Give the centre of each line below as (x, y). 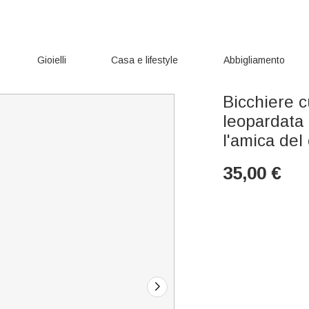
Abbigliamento (255, 60)
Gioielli (51, 60)
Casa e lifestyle (145, 60)
